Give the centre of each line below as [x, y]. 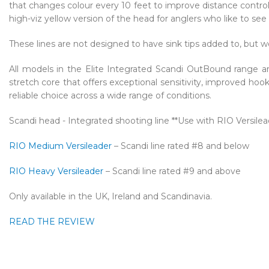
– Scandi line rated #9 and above [172, 171]
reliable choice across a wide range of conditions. [110, 95]
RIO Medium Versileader [60, 146]
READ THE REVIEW [52, 221]
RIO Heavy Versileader [56, 171]
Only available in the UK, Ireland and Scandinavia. [110, 196]
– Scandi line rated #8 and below [180, 146]
